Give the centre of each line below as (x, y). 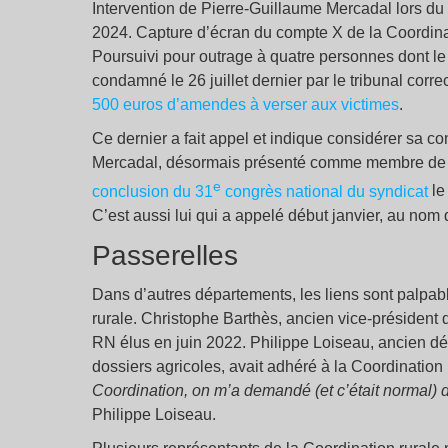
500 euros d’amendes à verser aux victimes (245, 105)
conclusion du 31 (152, 191)
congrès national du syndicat (324, 191)
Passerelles (165, 255)
